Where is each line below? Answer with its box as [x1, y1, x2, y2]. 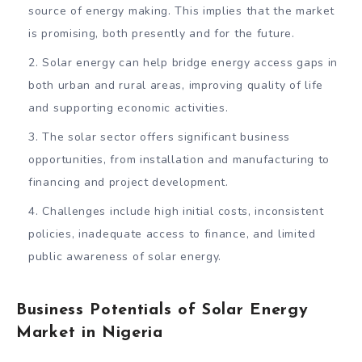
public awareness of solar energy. [28, 248, 225, 264]
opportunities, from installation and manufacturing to [28, 151, 330, 167]
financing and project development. [28, 174, 229, 190]
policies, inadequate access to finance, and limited [28, 225, 316, 242]
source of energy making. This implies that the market [28, 2, 335, 19]
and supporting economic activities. [28, 99, 229, 116]
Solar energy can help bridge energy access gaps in [42, 54, 339, 70]
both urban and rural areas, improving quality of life [28, 77, 324, 93]
